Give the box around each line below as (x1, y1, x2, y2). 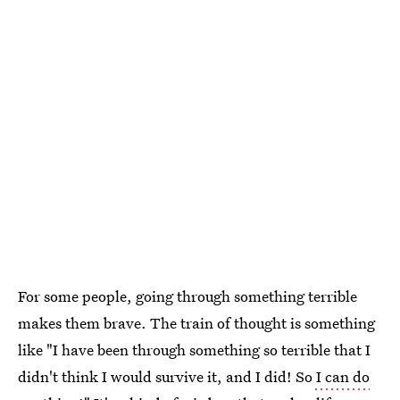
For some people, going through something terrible (18, 286, 357, 307)
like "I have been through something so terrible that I (18, 339, 371, 361)
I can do (312, 366, 370, 387)
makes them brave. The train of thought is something (18, 312, 375, 334)
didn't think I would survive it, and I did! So (18, 366, 312, 387)
